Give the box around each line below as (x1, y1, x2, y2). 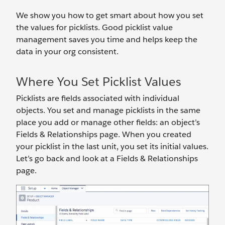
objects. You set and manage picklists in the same (16, 105, 200, 116)
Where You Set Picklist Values (16, 74, 181, 89)
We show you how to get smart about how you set (16, 10, 203, 21)
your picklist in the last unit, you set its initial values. (16, 141, 208, 152)
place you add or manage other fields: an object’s (16, 117, 200, 128)
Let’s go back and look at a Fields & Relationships (16, 153, 198, 164)
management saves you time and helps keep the (16, 34, 197, 45)
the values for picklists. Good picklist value (16, 22, 173, 33)
